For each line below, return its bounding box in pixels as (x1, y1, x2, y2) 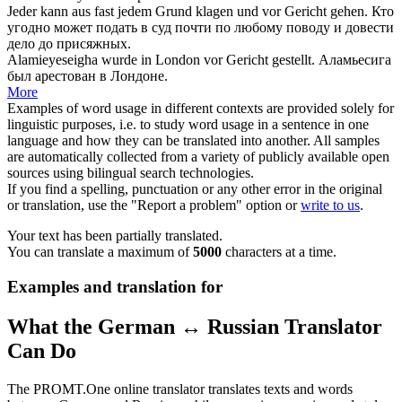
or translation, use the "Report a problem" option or (7, 197, 301, 214)
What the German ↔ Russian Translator (7, 314, 382, 338)
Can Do (7, 338, 76, 363)
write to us (301, 197, 360, 214)
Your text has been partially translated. (7, 228, 223, 244)
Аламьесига (319, 52, 391, 68)
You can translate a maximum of (7, 244, 193, 260)
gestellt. (268, 52, 315, 68)
